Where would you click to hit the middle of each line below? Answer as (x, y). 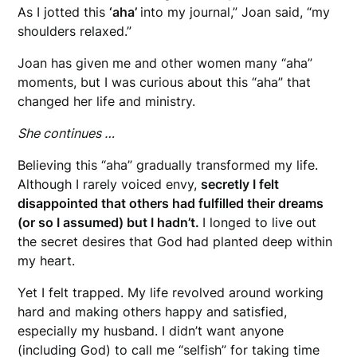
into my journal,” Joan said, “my (235, 12)
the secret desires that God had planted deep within (175, 241)
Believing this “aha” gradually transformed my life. (168, 165)
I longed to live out (260, 222)
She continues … (67, 133)
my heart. (47, 260)
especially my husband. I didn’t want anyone (151, 330)
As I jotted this (64, 12)
